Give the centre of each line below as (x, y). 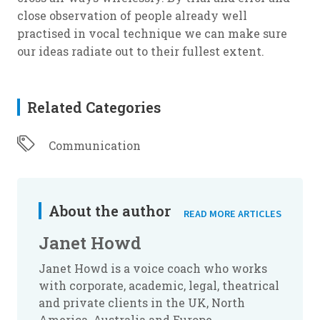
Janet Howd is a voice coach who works (153, 268)
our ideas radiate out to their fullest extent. (141, 51)
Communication (95, 145)
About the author (110, 210)
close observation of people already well (132, 15)
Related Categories (94, 107)
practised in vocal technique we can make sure (152, 33)
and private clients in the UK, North (142, 302)
